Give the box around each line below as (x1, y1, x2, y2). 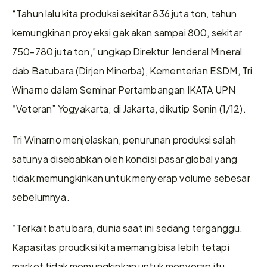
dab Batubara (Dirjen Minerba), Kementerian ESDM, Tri (12, 62, 253, 78)
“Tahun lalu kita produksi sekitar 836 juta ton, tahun (12, 5, 237, 21)
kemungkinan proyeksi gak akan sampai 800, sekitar (12, 24, 242, 40)
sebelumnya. (12, 188, 70, 204)
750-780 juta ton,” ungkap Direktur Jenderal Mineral (12, 43, 243, 59)
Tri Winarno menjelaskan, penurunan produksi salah (12, 131, 236, 147)
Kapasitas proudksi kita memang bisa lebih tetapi (12, 238, 229, 254)
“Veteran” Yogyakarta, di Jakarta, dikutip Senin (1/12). (12, 100, 246, 116)
